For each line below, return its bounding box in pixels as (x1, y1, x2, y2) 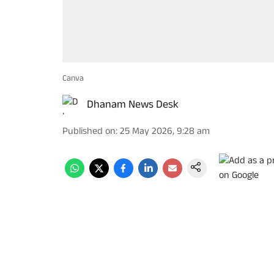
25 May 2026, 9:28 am (120, 124, 210, 138)
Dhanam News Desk (87, 97, 179, 112)
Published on (62, 124, 116, 138)
